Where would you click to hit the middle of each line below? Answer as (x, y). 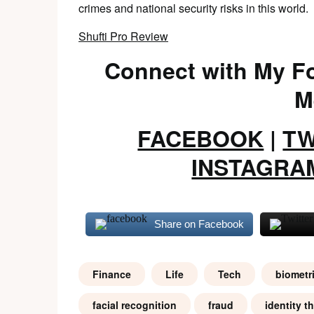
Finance (112, 274)
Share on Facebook (199, 224)
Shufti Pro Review (123, 36)
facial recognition (135, 305)
